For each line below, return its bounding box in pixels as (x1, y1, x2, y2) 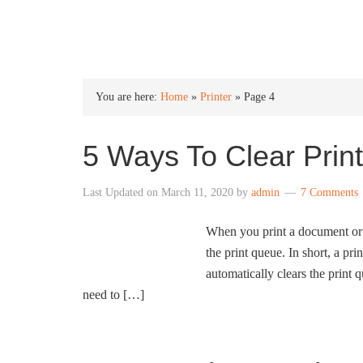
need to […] (83, 288, 144, 301)
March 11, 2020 (161, 186, 233, 199)
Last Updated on (83, 186, 161, 199)
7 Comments (301, 186, 358, 199)
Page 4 (244, 91, 275, 103)
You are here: (96, 91, 160, 103)
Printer (200, 91, 232, 103)
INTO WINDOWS (83, 15, 254, 36)
